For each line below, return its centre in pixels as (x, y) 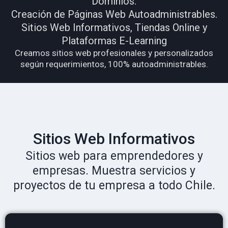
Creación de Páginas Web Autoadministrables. (114, 14)
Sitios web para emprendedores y (114, 156)
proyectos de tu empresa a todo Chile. (114, 185)
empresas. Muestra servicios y (114, 170)
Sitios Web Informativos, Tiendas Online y (114, 27)
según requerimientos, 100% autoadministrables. (114, 64)
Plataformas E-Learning (114, 41)
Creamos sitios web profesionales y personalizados (114, 53)
